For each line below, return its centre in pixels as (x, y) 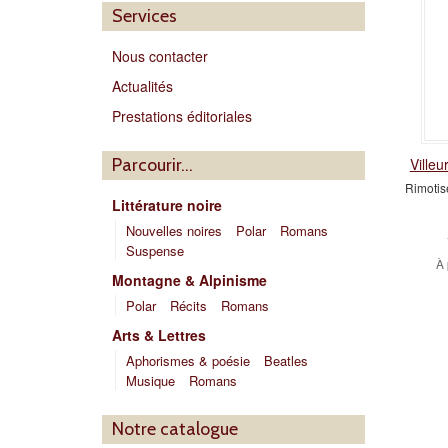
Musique (150, 380)
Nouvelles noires (174, 230)
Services (144, 16)
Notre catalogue (175, 429)
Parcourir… (152, 165)
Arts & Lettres (159, 335)
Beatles (286, 360)
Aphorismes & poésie (188, 360)
